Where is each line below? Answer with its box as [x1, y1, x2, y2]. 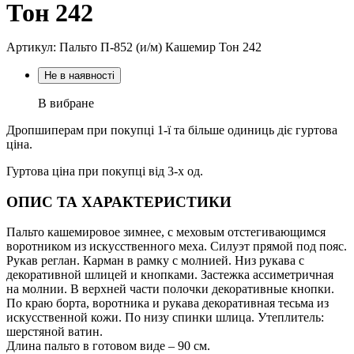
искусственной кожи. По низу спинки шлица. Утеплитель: [6, 311, 324, 325]
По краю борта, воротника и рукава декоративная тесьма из [6, 296, 329, 311]
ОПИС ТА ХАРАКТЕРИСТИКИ [6, 193, 232, 210]
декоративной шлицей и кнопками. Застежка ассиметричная [6, 268, 333, 282]
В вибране [38, 96, 94, 110]
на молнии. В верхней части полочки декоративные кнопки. [6, 282, 334, 296]
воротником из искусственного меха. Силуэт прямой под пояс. [6, 239, 347, 254]
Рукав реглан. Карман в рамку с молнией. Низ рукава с [6, 254, 304, 268]
